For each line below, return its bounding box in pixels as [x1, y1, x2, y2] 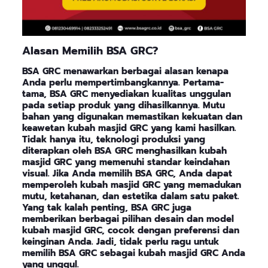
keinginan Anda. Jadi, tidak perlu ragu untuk [22, 235, 219, 249]
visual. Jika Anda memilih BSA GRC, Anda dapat [22, 167, 232, 181]
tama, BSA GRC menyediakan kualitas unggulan [22, 87, 231, 101]
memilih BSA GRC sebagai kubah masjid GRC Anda [22, 246, 245, 260]
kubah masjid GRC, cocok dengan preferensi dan [22, 224, 239, 237]
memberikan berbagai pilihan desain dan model [22, 212, 234, 226]
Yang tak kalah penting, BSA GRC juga [22, 201, 191, 215]
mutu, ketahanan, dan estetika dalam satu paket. [22, 190, 239, 203]
